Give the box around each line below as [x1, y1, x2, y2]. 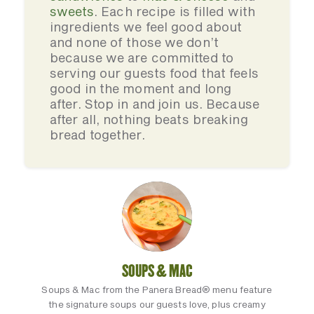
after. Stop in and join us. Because [50, 96, 259, 111]
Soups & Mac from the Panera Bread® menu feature [41, 284, 273, 295]
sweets [50, 4, 94, 19]
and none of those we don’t [50, 34, 219, 50]
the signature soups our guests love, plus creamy [48, 299, 266, 310]
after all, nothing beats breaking [50, 111, 248, 127]
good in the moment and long [50, 81, 231, 96]
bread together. [50, 127, 145, 142]
